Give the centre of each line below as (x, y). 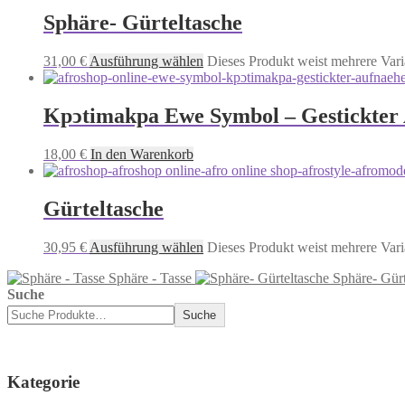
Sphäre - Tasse (150, 278)
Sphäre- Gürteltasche (143, 23)
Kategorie (43, 382)
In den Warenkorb (142, 154)
